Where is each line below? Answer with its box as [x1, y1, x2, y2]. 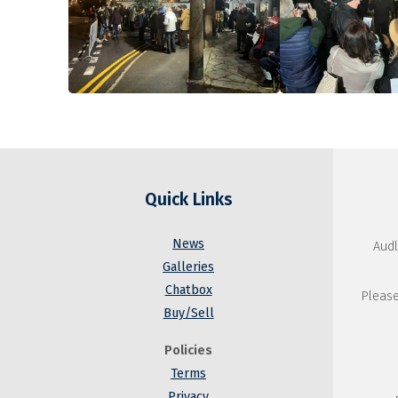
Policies [164, 343, 213, 359]
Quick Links [144, 189, 233, 211]
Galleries [163, 259, 215, 275]
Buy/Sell [163, 306, 214, 322]
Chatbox [164, 283, 212, 298]
